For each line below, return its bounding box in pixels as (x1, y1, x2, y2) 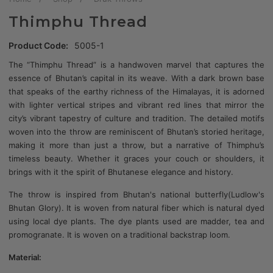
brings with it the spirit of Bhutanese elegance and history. (9, 167, 233, 177)
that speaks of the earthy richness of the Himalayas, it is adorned (9, 87, 264, 97)
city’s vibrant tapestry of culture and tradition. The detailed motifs (9, 113, 264, 124)
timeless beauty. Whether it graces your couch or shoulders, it (9, 154, 264, 164)
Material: (9, 252, 41, 263)
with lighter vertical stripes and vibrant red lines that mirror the (9, 100, 264, 110)
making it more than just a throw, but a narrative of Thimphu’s (9, 140, 264, 151)
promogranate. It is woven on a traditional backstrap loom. (9, 230, 230, 240)
